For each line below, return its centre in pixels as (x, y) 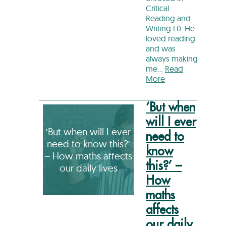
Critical (157, 8)
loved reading (171, 38)
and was (161, 48)
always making (172, 58)
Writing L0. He (170, 28)
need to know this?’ (88, 144)
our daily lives (88, 168)
